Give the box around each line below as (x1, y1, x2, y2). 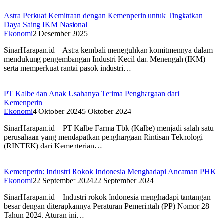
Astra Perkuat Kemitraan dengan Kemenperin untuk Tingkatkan (4, 11, 203, 20)
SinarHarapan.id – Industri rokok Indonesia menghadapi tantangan (4, 193, 211, 202)
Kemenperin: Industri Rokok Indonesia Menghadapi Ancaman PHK (4, 167, 216, 176)
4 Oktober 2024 (33, 107, 82, 116)
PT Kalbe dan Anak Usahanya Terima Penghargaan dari (4, 89, 179, 98)
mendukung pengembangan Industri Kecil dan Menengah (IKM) (4, 55, 205, 64)
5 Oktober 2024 (82, 107, 131, 116)
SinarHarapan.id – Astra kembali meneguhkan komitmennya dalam (4, 46, 213, 55)
